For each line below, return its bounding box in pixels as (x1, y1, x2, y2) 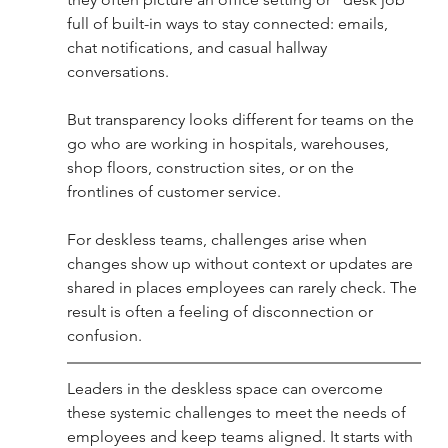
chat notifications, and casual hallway (66, 38, 331, 58)
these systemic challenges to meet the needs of (66, 403, 410, 423)
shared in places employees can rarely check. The (66, 278, 421, 298)
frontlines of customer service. (66, 182, 281, 202)
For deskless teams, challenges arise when (66, 230, 371, 250)
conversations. (66, 62, 173, 82)
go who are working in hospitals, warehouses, (66, 134, 393, 154)
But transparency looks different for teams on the (66, 110, 418, 130)
